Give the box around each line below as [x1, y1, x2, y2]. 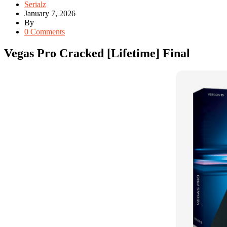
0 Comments [24, 27, 65, 36]
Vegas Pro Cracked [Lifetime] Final [4, 47, 190, 60]
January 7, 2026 [24, 9, 75, 18]
